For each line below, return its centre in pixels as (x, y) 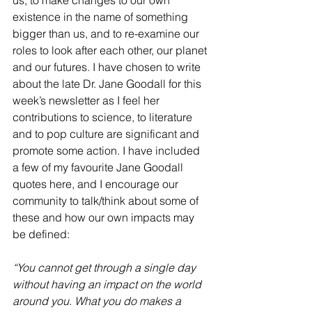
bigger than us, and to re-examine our (107, 34)
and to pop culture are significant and (107, 134)
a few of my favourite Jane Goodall (99, 167)
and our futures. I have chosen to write (108, 67)
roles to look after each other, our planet (111, 50)
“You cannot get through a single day (106, 268)
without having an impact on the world (108, 284)
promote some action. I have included (108, 151)
